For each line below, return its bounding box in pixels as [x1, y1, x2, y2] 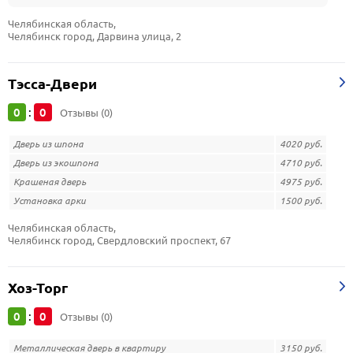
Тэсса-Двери [8, 76, 97, 92]
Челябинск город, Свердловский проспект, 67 [8, 234, 231, 247]
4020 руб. [280, 138, 322, 150]
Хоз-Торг [8, 280, 68, 296]
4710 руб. [280, 157, 322, 169]
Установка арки [13, 195, 86, 206]
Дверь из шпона [13, 138, 84, 150]
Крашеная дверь [13, 176, 86, 188]
